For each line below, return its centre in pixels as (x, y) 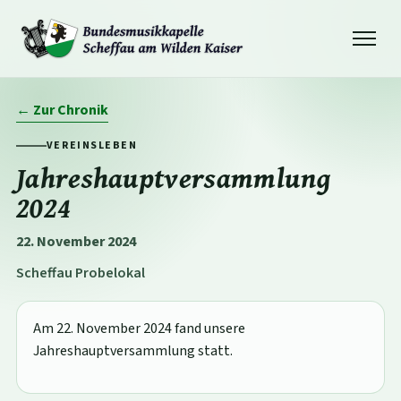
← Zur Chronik (62, 110)
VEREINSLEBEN (92, 145)
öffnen (359, 69)
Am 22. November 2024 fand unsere (139, 328)
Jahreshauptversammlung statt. (132, 351)
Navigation (371, 56)
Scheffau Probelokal (80, 273)
